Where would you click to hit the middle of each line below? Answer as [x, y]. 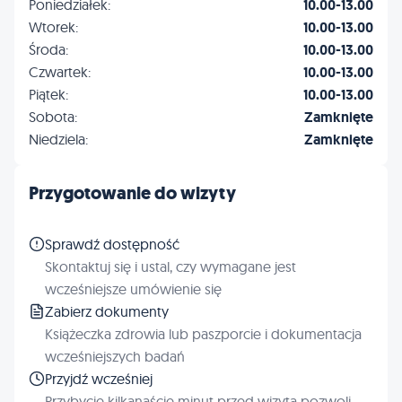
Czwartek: [60, 71]
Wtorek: [53, 26]
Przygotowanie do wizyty [132, 193]
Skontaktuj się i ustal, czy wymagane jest [170, 266]
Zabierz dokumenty [107, 311]
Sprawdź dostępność [112, 244]
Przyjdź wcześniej [99, 378]
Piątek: [48, 94]
